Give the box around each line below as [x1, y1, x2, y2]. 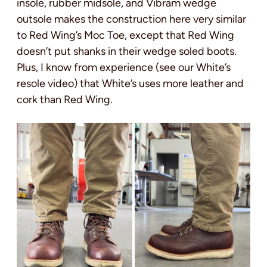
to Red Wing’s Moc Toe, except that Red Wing [17, 29, 234, 42]
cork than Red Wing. [17, 93, 113, 107]
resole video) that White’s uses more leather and [17, 77, 244, 91]
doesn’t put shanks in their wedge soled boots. [17, 45, 237, 58]
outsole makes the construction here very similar [17, 13, 246, 26]
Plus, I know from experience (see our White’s [17, 61, 231, 74]
